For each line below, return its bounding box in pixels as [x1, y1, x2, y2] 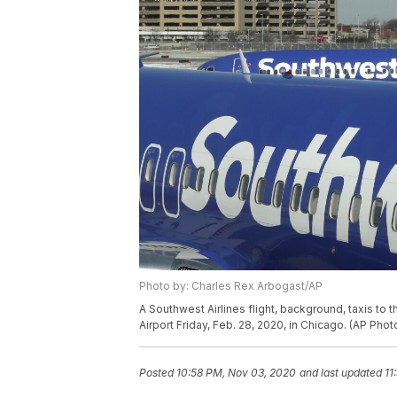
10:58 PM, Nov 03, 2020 [176, 366, 296, 380]
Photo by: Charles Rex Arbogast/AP [139, 279, 323, 293]
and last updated [300, 366, 382, 380]
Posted [139, 366, 176, 380]
